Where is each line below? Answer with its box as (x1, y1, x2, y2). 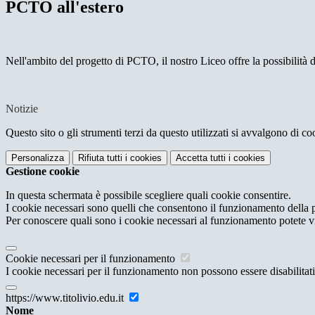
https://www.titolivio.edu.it (6, 292, 127, 304)
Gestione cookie (6, 165, 79, 178)
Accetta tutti (176, 153, 226, 164)
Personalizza (11, 153, 64, 164)
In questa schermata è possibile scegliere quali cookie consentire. (6, 189, 291, 202)
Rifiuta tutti (78, 153, 122, 164)
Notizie (6, 103, 38, 115)
